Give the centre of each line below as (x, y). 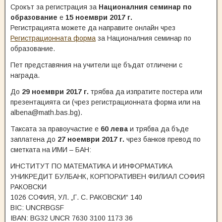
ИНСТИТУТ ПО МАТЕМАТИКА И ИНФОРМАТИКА (91, 166)
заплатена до (34, 139)
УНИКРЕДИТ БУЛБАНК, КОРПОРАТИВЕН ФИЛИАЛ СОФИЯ (108, 176)
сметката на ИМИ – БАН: (51, 150)
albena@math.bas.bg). (46, 112)
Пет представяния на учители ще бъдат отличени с (96, 65)
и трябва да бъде (158, 129)
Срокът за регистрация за (55, 7)
